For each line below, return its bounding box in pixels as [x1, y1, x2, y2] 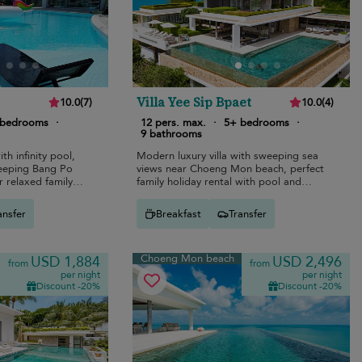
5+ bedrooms [224, 116, 290, 131]
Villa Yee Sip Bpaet [137, 93, 252, 112]
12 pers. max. [141, 116, 207, 131]
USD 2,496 [271, 252, 342, 273]
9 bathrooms [141, 127, 203, 142]
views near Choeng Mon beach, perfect [137, 162, 325, 177]
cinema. [137, 187, 174, 203]
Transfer [229, 206, 267, 221]
